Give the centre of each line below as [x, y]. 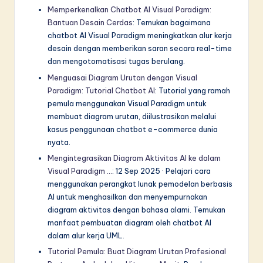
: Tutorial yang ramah [193, 90]
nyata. [59, 142]
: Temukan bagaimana [172, 23]
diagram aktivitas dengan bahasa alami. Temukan [136, 209]
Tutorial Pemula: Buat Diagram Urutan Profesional [137, 251]
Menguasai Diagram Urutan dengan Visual [122, 77]
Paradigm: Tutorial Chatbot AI [101, 90]
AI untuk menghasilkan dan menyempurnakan [127, 196]
